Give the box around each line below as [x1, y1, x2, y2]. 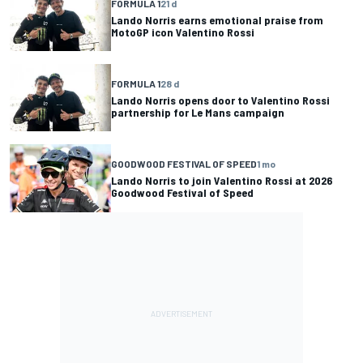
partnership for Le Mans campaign [111, 105, 284, 119]
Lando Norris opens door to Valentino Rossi [111, 92, 330, 107]
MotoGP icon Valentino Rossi [111, 24, 254, 39]
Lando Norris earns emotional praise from [111, 12, 323, 27]
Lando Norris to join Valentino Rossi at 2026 [111, 173, 332, 188]
